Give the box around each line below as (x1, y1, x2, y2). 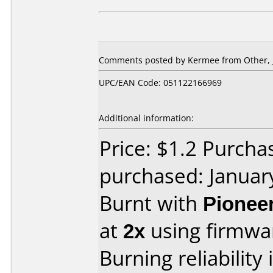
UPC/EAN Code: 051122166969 (99, 77, 222, 88)
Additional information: (99, 112, 194, 124)
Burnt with (99, 190, 203, 217)
